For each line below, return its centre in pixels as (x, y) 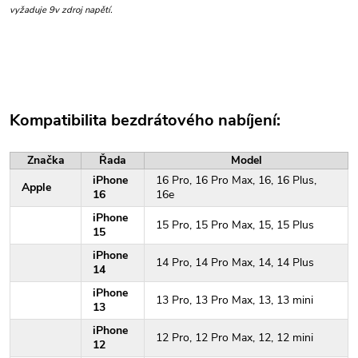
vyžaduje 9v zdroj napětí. (61, 10)
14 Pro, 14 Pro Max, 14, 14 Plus (235, 263)
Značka (46, 160)
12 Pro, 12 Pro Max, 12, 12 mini (235, 338)
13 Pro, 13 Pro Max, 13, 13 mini (235, 300)
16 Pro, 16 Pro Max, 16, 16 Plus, (236, 180)
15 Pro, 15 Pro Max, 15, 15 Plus (235, 225)
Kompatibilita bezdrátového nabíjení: (145, 120)
